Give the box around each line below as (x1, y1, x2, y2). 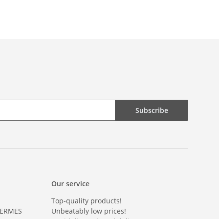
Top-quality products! (51, 196, 122, 206)
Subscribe (135, 106, 168, 115)
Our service (51, 179, 89, 189)
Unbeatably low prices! (51, 206, 126, 216)
